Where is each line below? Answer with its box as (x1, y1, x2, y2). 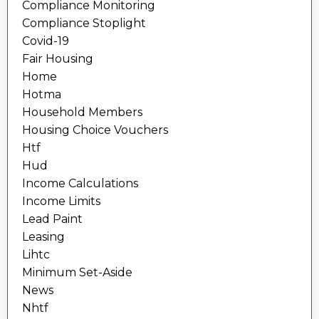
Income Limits (22, 194, 100, 209)
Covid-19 (22, 34, 69, 48)
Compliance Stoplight (22, 16, 146, 31)
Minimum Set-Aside (22, 266, 132, 280)
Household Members (22, 105, 142, 120)
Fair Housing (22, 52, 93, 66)
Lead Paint (22, 212, 83, 226)
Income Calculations (22, 177, 138, 191)
